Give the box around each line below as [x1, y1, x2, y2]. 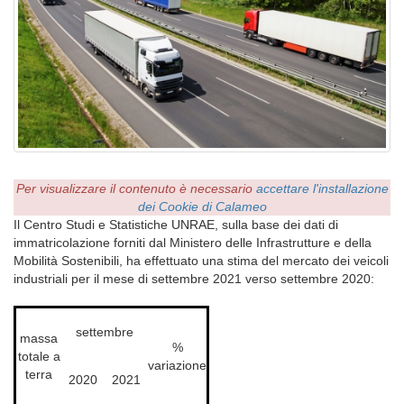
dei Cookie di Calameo [137, 199, 267, 214]
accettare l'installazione [255, 181, 389, 196]
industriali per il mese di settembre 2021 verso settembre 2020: [14, 271, 374, 286]
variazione [148, 358, 207, 372]
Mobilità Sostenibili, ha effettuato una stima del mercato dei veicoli [14, 253, 389, 268]
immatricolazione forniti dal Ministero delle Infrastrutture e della [14, 235, 372, 250]
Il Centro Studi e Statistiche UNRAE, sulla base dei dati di [14, 217, 338, 232]
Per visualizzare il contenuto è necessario [15, 181, 256, 196]
